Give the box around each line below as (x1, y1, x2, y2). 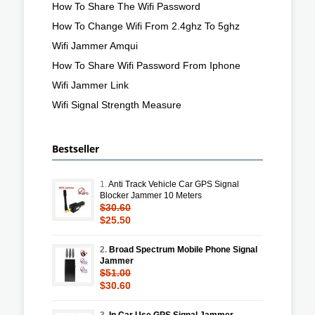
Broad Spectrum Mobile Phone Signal (109, 244, 257, 255)
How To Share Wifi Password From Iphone (52, 59, 240, 71)
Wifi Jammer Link (52, 79, 129, 91)
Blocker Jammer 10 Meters (100, 190, 202, 200)
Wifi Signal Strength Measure (52, 98, 181, 110)
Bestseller (52, 141, 99, 155)
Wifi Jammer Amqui (52, 39, 138, 51)
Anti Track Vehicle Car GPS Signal (108, 179, 239, 189)
